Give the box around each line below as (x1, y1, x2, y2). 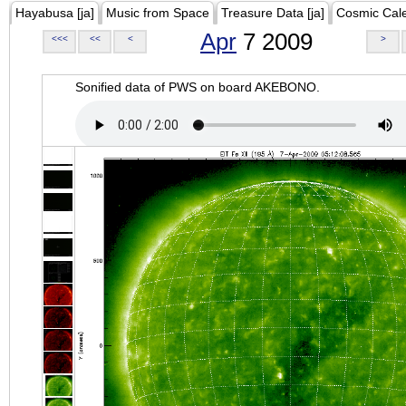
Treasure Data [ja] (221, 5, 324, 20)
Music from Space (106, 5, 209, 20)
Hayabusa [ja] (15, 5, 94, 20)
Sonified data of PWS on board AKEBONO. (75, 80, 320, 94)
